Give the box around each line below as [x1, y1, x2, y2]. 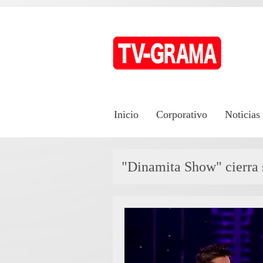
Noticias [225, 109, 260, 120]
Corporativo [156, 109, 207, 120]
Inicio [114, 109, 139, 120]
